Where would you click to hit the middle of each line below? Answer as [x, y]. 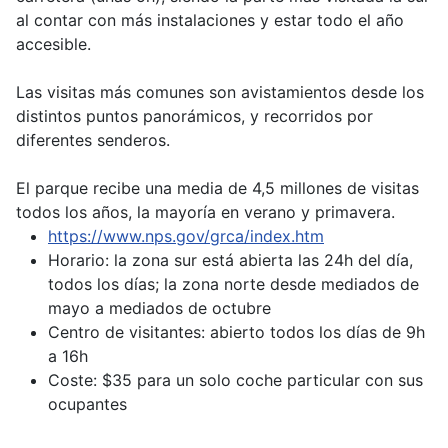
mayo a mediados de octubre [159, 308]
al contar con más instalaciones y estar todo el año [210, 20]
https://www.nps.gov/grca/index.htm [186, 236]
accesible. [53, 44]
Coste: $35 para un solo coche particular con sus [235, 380]
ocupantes [87, 404]
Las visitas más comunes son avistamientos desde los [220, 92]
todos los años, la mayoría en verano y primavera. [205, 212]
